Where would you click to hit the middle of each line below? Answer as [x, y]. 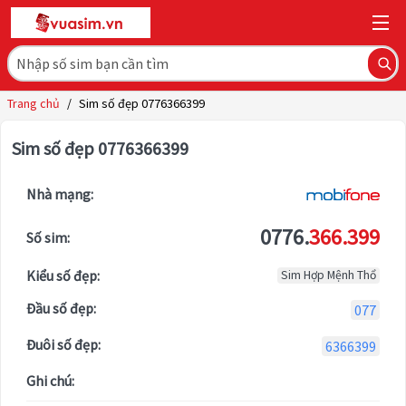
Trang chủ [34, 104]
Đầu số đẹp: [61, 309]
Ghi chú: [50, 381]
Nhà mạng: [60, 194]
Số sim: [48, 238]
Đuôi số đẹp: [63, 345]
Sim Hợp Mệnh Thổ [329, 275]
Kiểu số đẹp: [63, 276]
